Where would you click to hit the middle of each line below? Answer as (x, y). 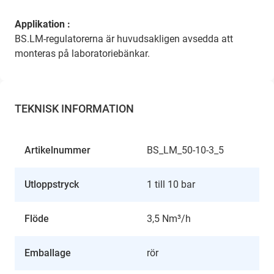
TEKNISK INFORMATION (74, 109)
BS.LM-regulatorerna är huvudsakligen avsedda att (124, 39)
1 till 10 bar (171, 185)
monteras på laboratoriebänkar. (82, 54)
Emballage (48, 253)
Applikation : (43, 24)
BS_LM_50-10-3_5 (185, 150)
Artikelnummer (57, 150)
